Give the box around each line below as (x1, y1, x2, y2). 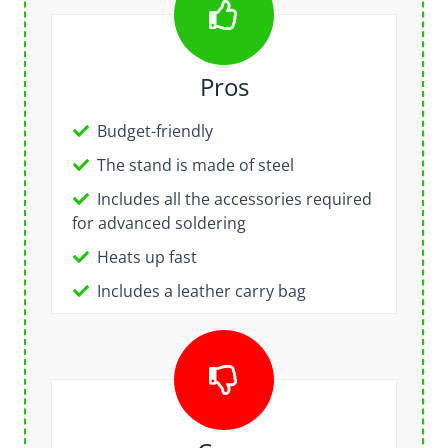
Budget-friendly (96, 119, 213, 142)
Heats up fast (96, 245, 197, 268)
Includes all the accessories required (96, 187, 372, 210)
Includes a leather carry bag (96, 279, 306, 302)
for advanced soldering (71, 211, 246, 234)
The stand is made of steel (96, 153, 294, 176)
